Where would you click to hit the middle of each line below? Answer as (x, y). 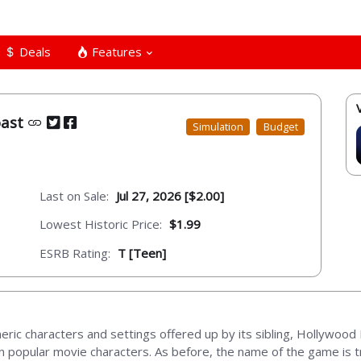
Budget (280, 127)
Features (115, 51)
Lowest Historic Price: (101, 224)
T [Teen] (142, 253)
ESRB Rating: (75, 253)
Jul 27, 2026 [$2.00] (170, 195)
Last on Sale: (74, 195)
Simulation (218, 127)
